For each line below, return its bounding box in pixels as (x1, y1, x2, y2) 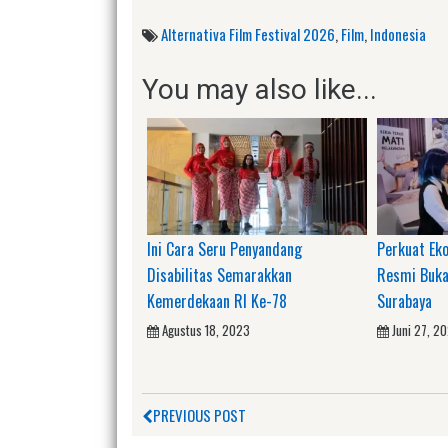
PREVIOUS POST (153, 403, 246, 426)
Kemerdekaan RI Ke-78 (147, 288, 287, 313)
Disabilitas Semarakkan (147, 262, 292, 287)
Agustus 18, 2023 (162, 319, 250, 340)
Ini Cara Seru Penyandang (147, 236, 302, 261)
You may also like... (142, 72, 377, 106)
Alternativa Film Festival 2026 (161, 22, 335, 45)
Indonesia (370, 22, 426, 45)
